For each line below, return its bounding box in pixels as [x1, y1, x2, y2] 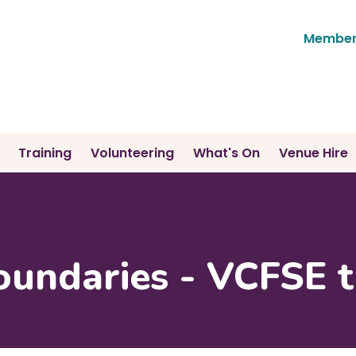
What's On [193, 144, 260, 163]
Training [18, 144, 72, 163]
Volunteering [91, 144, 174, 163]
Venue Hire [279, 144, 348, 163]
